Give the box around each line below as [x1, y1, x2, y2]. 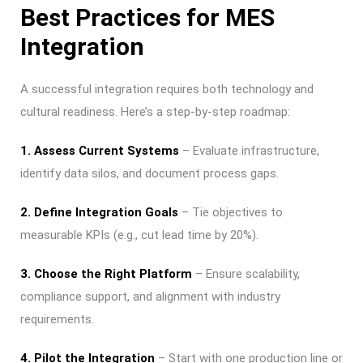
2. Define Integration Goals [20, 205, 178, 220]
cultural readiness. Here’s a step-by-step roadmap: [20, 105, 290, 119]
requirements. [20, 312, 94, 327]
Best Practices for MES [20, 3, 275, 32]
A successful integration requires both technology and [20, 82, 314, 96]
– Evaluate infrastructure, [179, 143, 319, 158]
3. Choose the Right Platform [20, 267, 192, 281]
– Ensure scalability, [192, 267, 300, 281]
